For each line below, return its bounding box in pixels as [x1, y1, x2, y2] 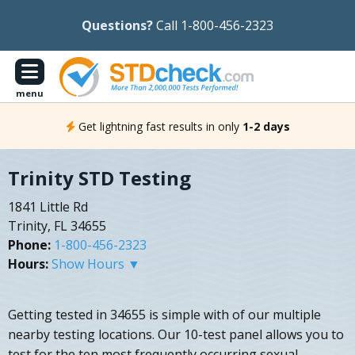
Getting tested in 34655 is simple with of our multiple [8, 306, 321, 324]
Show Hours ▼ [52, 255, 140, 273]
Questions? [82, 17, 153, 34]
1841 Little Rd [8, 198, 88, 216]
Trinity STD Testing [8, 165, 191, 192]
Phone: [8, 236, 51, 254]
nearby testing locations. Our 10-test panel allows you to [8, 326, 344, 344]
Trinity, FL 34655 [8, 217, 106, 235]
